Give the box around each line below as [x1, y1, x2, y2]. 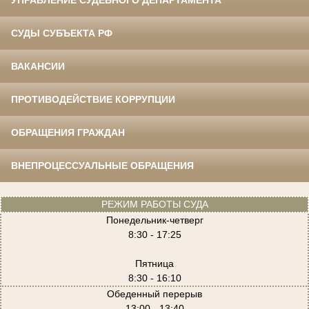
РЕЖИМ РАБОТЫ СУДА [101, 199, 208, 210]
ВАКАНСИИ [11, 61, 65, 72]
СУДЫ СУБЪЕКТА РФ [11, 28, 112, 39]
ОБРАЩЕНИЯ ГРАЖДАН [11, 127, 125, 139]
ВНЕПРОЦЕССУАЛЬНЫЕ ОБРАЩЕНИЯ [11, 160, 194, 172]
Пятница [135, 258, 174, 270]
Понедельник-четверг [106, 215, 203, 226]
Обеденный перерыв [107, 288, 202, 300]
